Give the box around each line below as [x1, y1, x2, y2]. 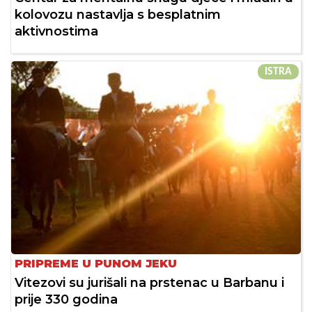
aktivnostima [15, 23, 98, 39]
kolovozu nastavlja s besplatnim [15, 6, 221, 22]
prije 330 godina [15, 291, 118, 307]
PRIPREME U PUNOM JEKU [15, 256, 177, 270]
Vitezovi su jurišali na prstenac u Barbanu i [15, 274, 284, 290]
